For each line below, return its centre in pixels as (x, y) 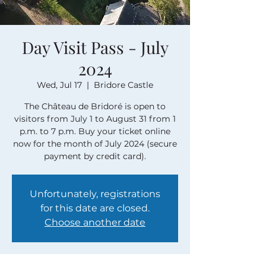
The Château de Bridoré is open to (95, 106)
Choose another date (95, 222)
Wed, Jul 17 (59, 85)
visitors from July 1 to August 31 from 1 (95, 119)
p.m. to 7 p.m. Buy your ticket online (95, 131)
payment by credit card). (95, 156)
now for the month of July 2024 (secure (95, 144)
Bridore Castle (123, 85)
